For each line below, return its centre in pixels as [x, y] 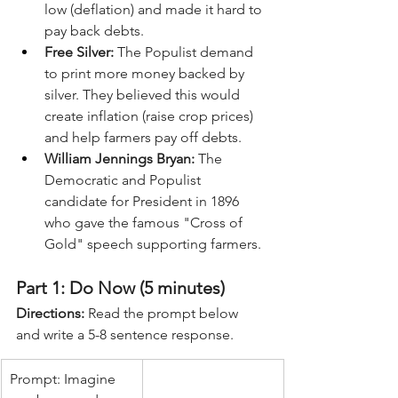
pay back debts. [94, 30]
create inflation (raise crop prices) [151, 115]
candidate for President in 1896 [143, 201]
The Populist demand [185, 52]
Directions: [50, 313]
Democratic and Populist [124, 179]
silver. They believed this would [144, 94]
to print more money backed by [146, 73]
